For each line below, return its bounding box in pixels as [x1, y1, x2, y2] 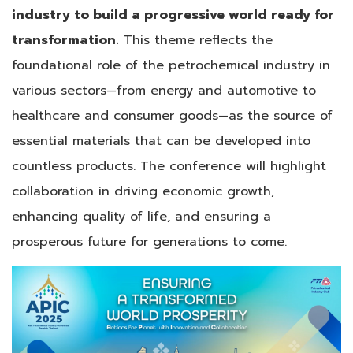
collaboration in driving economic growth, [12, 180, 274, 201]
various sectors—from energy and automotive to [12, 80, 316, 100]
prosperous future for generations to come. [12, 231, 287, 251]
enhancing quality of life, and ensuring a [12, 206, 271, 226]
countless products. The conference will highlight [12, 155, 326, 176]
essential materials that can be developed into [12, 130, 310, 150]
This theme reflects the [119, 29, 273, 50]
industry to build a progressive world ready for [12, 4, 334, 24]
